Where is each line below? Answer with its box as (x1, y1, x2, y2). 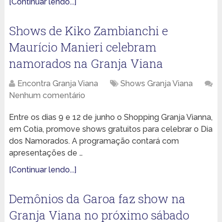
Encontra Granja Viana (17, 79, 98, 89)
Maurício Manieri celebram (8, 39, 157, 55)
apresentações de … (8, 148, 83, 158)
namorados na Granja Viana (8, 55, 163, 72)
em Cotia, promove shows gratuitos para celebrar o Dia (8, 124, 213, 134)
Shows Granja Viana (120, 79, 193, 89)
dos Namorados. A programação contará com (8, 136, 179, 146)
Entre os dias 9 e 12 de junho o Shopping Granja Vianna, (8, 112, 213, 122)
